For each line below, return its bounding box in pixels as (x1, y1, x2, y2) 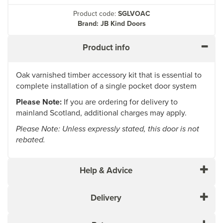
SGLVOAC (117, 8, 150, 19)
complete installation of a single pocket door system (16, 80, 197, 92)
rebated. (16, 133, 45, 145)
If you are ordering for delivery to (62, 96, 178, 108)
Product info (82, 41, 130, 54)
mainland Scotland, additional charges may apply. (16, 107, 187, 118)
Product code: (73, 8, 118, 19)
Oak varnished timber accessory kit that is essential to (16, 69, 202, 81)
